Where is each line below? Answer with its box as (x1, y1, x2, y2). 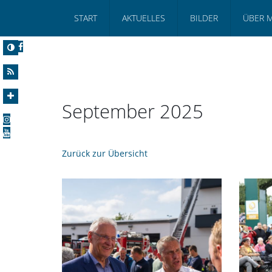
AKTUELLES (122, 12, 165, 24)
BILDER (190, 12, 218, 24)
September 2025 (62, 98, 203, 124)
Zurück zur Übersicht (62, 147, 148, 159)
